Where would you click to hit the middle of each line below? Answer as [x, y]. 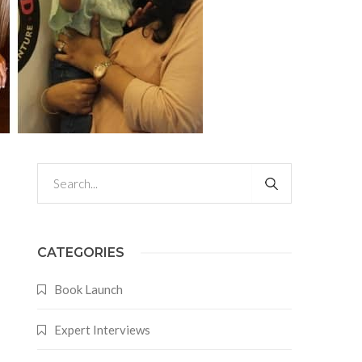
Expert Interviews [102, 330]
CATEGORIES [80, 253]
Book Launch [88, 289]
